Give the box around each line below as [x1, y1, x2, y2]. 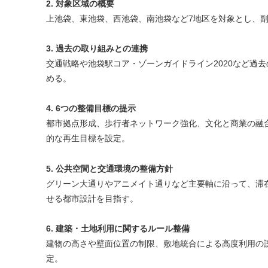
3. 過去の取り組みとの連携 [46, 44, 148, 54]
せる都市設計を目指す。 [46, 193, 138, 203]
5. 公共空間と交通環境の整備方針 [46, 163, 173, 173]
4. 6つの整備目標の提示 [46, 103, 136, 114]
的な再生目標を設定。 [46, 133, 130, 144]
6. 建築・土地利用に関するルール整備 [46, 223, 190, 233]
